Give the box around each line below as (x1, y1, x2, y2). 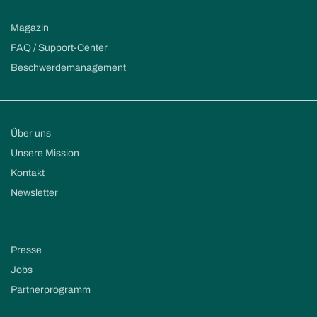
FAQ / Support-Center (11, 42, 108, 53)
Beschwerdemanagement (11, 62, 126, 73)
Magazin (11, 23, 49, 33)
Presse (11, 245, 42, 255)
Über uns (11, 127, 51, 139)
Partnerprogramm (11, 284, 91, 295)
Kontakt (11, 167, 45, 178)
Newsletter (11, 187, 58, 198)
